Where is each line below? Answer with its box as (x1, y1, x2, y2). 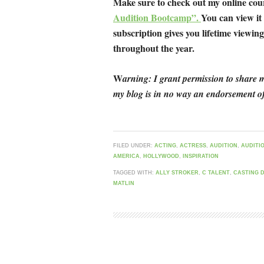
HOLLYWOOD (143, 153, 179, 159)
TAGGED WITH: (113, 169, 156, 176)
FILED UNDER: (113, 142, 154, 148)
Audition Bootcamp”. (113, 10, 201, 24)
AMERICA (113, 153, 140, 159)
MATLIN (113, 180, 134, 186)
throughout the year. (113, 41, 194, 55)
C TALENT (202, 169, 230, 176)
